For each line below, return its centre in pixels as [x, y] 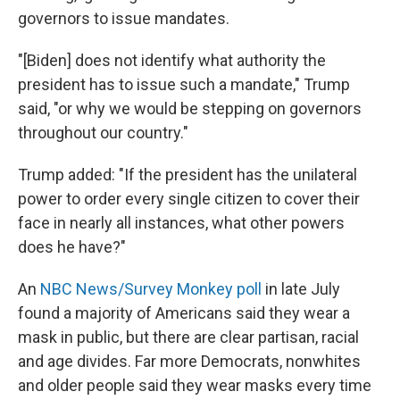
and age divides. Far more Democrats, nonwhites [189, 362]
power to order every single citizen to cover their [189, 199]
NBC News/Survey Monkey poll [151, 289]
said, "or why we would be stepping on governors [190, 109]
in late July [301, 289]
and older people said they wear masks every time [195, 386]
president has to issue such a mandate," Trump [184, 85]
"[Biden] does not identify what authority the [172, 61]
